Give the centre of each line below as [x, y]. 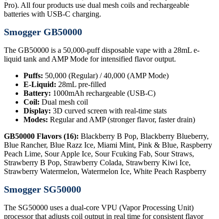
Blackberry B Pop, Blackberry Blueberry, [144, 136]
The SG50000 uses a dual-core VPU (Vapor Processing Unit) [99, 208]
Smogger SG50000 [43, 189]
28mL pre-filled [81, 84]
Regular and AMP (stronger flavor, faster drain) [121, 119]
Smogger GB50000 [43, 32]
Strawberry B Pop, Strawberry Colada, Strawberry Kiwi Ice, [97, 162]
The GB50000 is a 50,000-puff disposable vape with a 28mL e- [102, 50]
